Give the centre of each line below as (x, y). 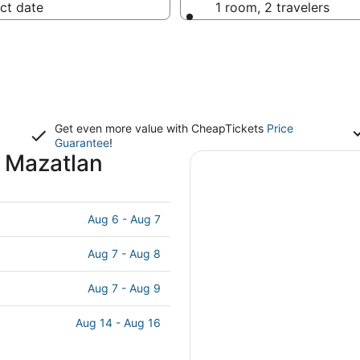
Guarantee (82, 143)
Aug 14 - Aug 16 (118, 323)
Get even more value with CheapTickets (161, 128)
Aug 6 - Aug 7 (124, 219)
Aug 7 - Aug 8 (124, 254)
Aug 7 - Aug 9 (124, 288)
